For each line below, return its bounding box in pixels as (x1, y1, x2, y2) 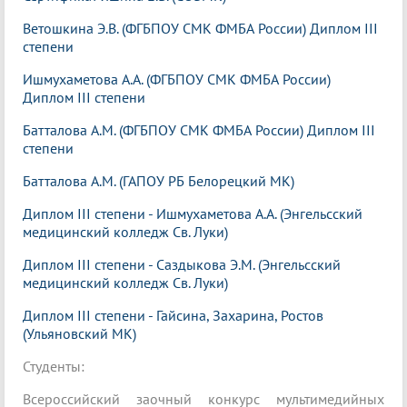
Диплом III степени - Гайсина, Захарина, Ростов (23, 306, 323, 325)
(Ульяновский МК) (23, 324, 136, 343)
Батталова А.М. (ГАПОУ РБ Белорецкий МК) (23, 172, 294, 191)
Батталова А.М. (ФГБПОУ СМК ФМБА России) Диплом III (23, 121, 375, 140)
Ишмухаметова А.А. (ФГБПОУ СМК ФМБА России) (23, 70, 331, 89)
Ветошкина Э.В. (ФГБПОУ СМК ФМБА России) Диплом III (23, 19, 378, 38)
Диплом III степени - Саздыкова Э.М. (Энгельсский (23, 255, 341, 274)
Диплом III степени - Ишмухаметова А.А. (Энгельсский (23, 204, 362, 223)
